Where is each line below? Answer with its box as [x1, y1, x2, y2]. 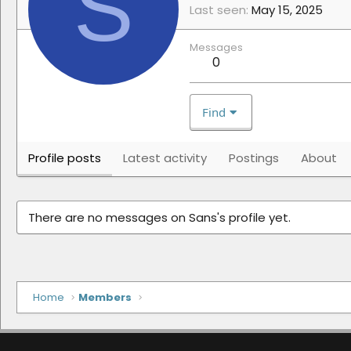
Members [78, 290, 132, 306]
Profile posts [28, 150, 101, 167]
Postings [229, 150, 279, 167]
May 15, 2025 [251, 2, 323, 19]
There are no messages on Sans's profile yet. [28, 209, 291, 226]
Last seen [190, 2, 246, 19]
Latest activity [123, 150, 207, 167]
